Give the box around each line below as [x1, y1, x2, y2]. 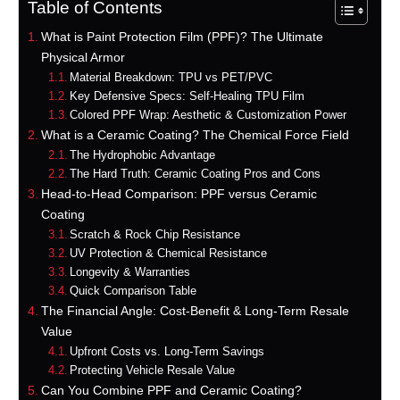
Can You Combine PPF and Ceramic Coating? [40, 383, 302, 398]
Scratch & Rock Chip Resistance [70, 228, 241, 242]
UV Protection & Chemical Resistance [70, 246, 268, 261]
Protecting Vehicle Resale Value [70, 363, 236, 378]
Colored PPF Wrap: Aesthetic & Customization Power [70, 108, 347, 122]
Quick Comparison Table [70, 284, 197, 298]
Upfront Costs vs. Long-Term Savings [70, 345, 265, 359]
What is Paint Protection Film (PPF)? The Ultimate [40, 29, 323, 45]
